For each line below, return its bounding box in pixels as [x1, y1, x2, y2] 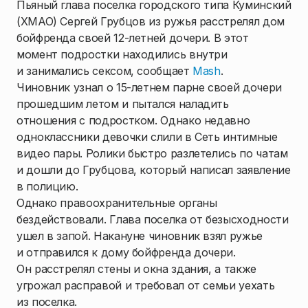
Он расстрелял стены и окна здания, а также [16, 262, 256, 276]
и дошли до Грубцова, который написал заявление [16, 163, 291, 177]
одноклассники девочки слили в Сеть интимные [16, 130, 278, 144]
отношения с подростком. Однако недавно [16, 113, 250, 127]
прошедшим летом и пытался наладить [16, 97, 229, 111]
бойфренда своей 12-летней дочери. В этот [16, 31, 249, 45]
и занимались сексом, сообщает [16, 64, 193, 78]
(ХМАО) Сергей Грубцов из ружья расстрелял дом [16, 14, 285, 28]
